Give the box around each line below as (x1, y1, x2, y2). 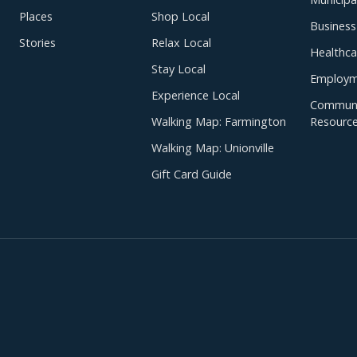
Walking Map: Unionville (151, 140, 274, 156)
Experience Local (151, 88, 240, 104)
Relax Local (151, 35, 211, 51)
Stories (19, 35, 56, 51)
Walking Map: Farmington (151, 114, 286, 130)
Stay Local (151, 61, 206, 77)
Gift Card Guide (151, 167, 232, 182)
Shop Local (151, 9, 210, 25)
